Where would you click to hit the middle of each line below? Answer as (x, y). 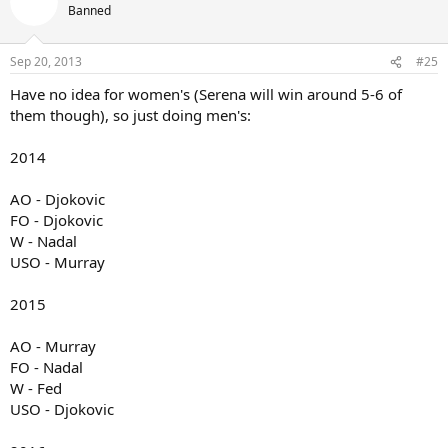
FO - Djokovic (56, 220)
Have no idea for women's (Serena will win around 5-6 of (206, 94)
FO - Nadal (46, 367)
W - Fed (36, 388)
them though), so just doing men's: (130, 115)
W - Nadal (43, 241)
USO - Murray (57, 262)
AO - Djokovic (57, 199)
